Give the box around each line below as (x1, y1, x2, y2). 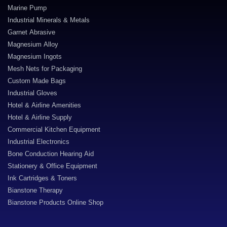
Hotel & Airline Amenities (8, 101, 81, 109)
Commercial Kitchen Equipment (8, 126, 100, 133)
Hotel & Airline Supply (8, 113, 72, 121)
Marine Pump (8, 4, 47, 12)
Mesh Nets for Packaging (8, 65, 82, 72)
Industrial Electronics (8, 138, 69, 145)
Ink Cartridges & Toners (8, 174, 77, 182)
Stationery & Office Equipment (8, 162, 97, 170)
